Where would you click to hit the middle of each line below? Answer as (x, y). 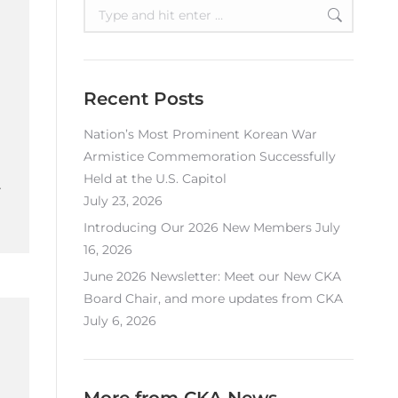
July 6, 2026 (120, 321)
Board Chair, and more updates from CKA (213, 298)
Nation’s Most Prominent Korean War (200, 134)
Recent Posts (143, 99)
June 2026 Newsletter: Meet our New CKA (212, 276)
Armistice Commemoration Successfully (210, 156)
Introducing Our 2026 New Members (198, 227)
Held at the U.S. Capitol (155, 179)
